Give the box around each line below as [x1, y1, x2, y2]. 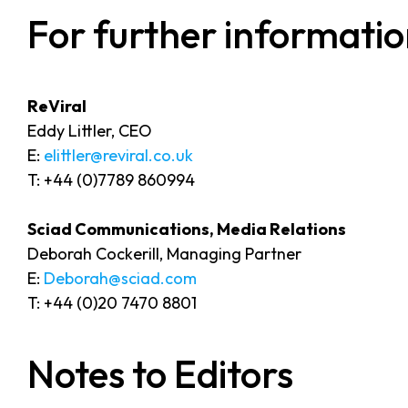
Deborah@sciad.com [44, 267, 197, 289]
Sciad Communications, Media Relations [27, 218, 346, 240]
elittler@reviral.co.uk [44, 144, 193, 166]
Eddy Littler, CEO [27, 119, 152, 141]
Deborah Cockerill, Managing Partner [27, 242, 301, 264]
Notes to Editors [27, 349, 293, 398]
